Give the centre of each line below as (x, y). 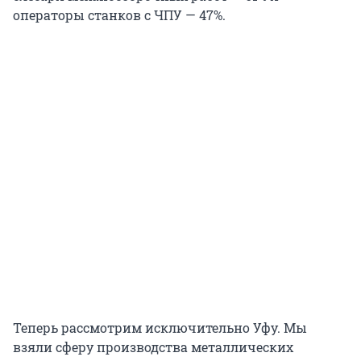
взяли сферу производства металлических (153, 347)
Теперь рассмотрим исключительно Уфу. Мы (160, 328)
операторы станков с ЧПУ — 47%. (119, 15)
